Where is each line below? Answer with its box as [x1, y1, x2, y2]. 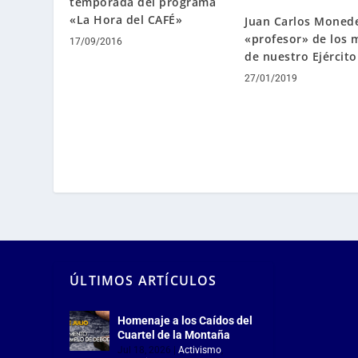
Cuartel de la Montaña [117, 328, 231, 341]
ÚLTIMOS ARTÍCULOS [70, 271, 217, 289]
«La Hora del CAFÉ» [70, 11, 183, 27]
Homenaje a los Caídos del [117, 313, 253, 327]
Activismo [178, 344, 222, 356]
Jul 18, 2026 [117, 344, 172, 356]
